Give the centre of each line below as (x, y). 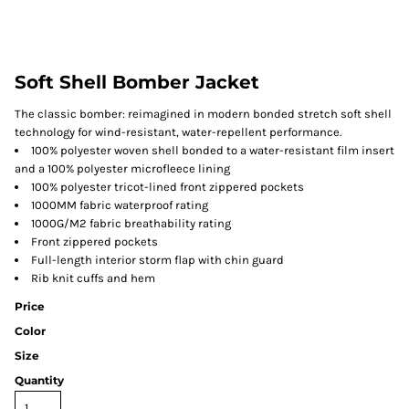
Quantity (39, 380)
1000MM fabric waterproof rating (120, 205)
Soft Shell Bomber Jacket (137, 82)
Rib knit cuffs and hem (93, 278)
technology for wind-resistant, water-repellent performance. (178, 132)
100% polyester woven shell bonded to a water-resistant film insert (213, 150)
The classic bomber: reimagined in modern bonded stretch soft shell (203, 114)
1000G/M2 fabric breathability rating (131, 223)
